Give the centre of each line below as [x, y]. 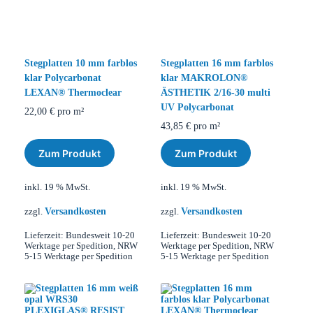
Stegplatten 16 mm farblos [217, 64]
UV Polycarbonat [197, 108]
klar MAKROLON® [204, 78]
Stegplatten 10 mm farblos [81, 64]
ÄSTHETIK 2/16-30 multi [215, 93]
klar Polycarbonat [63, 78]
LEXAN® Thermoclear [73, 93]
